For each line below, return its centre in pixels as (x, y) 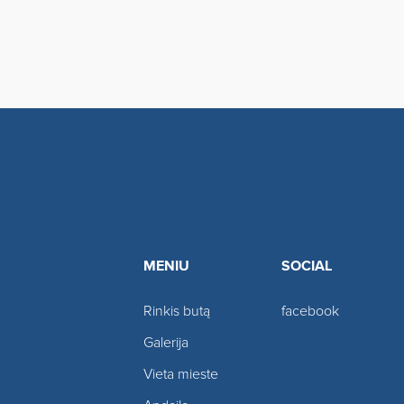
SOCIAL (307, 267)
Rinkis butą (177, 311)
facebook (310, 311)
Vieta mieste (181, 374)
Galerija (166, 343)
